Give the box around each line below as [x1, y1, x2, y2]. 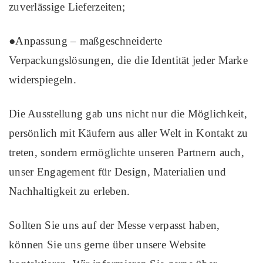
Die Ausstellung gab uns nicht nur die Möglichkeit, [9, 107, 247, 120]
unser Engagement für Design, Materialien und [9, 165, 227, 178]
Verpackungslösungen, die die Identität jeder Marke [9, 53, 248, 66]
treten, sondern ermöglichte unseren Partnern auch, [9, 146, 244, 159]
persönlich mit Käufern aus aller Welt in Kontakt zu [9, 126, 248, 139]
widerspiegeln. [9, 73, 76, 86]
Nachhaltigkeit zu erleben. [9, 184, 130, 197]
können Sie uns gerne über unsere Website [9, 238, 206, 251]
